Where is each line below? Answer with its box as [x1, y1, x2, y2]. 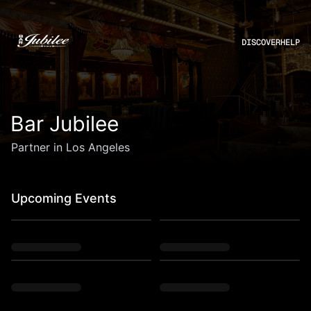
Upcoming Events [11, 191, 117, 205]
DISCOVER [242, 37, 280, 48]
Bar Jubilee [10, 111, 119, 136]
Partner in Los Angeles [11, 140, 130, 154]
